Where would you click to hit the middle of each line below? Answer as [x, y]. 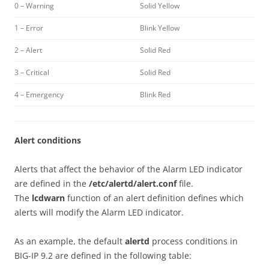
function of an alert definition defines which [154, 198]
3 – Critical [32, 72]
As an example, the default [70, 241]
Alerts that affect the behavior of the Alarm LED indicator [128, 169]
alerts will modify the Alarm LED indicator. [99, 212]
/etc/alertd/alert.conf [133, 183]
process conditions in [194, 241]
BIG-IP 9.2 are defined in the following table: [103, 255]
